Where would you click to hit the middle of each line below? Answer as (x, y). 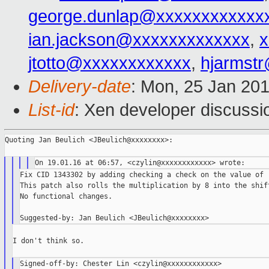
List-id (51, 110)
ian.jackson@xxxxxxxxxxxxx (139, 40)
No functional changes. (66, 197)
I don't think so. (48, 241)
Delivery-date (80, 87)
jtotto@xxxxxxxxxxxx (110, 63)
